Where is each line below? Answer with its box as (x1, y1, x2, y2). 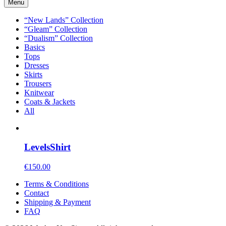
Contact (24, 188, 49, 197)
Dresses (24, 61, 49, 70)
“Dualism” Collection (24, 33, 93, 42)
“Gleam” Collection (24, 24, 87, 33)
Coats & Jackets (24, 97, 75, 106)
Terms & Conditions (24, 179, 89, 188)
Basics (24, 42, 45, 51)
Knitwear (24, 88, 54, 97)
